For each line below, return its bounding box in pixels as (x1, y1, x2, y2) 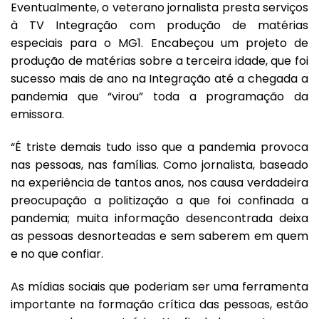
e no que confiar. (11, 246, 103, 263)
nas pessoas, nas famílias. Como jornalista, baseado (11, 157, 308, 174)
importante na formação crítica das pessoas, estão (11, 296, 308, 313)
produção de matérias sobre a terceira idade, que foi (11, 53, 308, 70)
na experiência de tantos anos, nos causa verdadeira (11, 174, 308, 192)
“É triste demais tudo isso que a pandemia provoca (11, 139, 308, 156)
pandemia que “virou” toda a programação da (11, 88, 308, 105)
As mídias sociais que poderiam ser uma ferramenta (11, 278, 308, 296)
